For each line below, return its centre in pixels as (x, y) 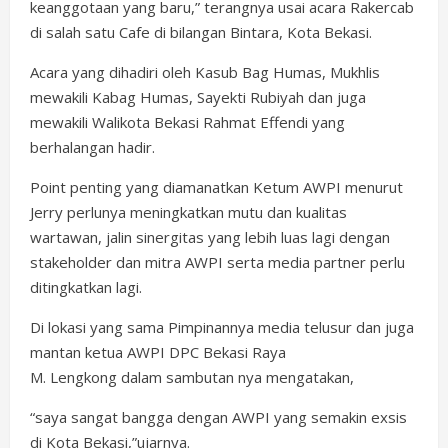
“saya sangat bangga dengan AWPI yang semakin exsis (218, 416)
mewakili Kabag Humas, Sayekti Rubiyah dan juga (198, 96)
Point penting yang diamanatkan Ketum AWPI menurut (216, 186)
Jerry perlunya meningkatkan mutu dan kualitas (188, 211)
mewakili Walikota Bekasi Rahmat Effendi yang (187, 121)
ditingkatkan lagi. (86, 286)
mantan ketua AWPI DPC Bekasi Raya (158, 351)
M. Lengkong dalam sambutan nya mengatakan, (192, 376)
